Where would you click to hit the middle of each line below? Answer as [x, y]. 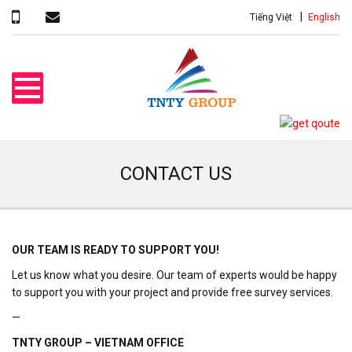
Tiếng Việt [271, 17]
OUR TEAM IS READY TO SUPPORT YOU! [115, 250]
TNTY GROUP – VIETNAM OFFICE [98, 343]
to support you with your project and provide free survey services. [172, 293]
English [324, 17]
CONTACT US [176, 174]
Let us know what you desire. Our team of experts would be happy [174, 275]
